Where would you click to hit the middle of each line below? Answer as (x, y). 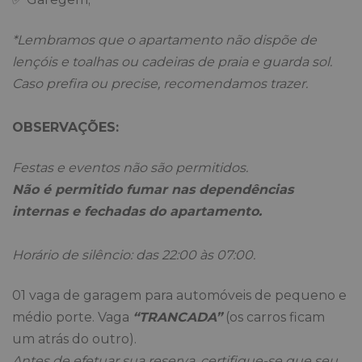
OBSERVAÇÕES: (65, 128)
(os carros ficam (274, 318)
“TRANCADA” (177, 318)
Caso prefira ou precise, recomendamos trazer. (160, 84)
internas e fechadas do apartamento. (137, 212)
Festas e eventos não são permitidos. (130, 168)
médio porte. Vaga (72, 318)
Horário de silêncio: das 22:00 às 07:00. (134, 255)
